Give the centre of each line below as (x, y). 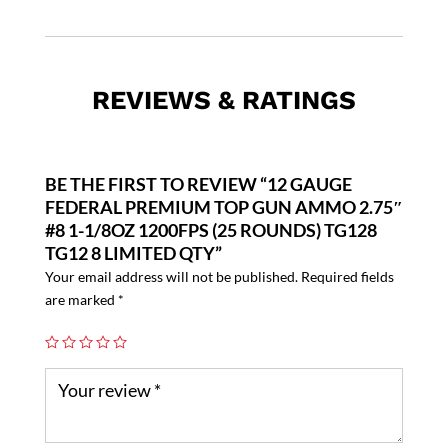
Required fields (347, 277)
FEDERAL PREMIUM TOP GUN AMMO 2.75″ (223, 207)
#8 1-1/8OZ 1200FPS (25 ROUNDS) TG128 (210, 230)
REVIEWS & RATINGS (223, 100)
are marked (81, 300)
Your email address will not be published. (171, 277)
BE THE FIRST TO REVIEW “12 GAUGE (198, 184)
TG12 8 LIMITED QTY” (133, 253)
